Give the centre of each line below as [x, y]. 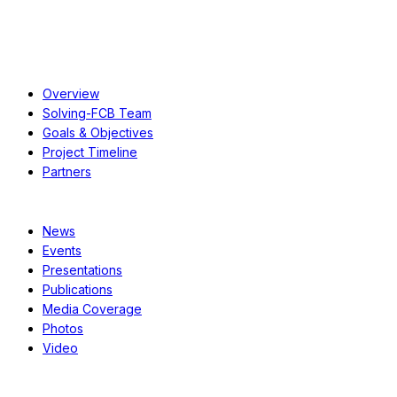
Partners [67, 171]
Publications [78, 289]
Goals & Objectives [98, 132]
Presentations [82, 269]
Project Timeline [90, 152]
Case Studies [49, 378]
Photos [63, 328]
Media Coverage [92, 308]
